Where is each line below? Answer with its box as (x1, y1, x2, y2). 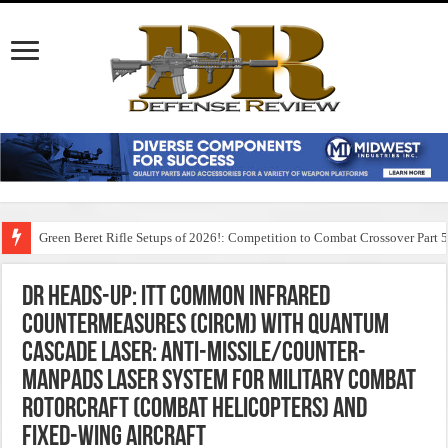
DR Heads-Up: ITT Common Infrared (22, 284, 331, 313)
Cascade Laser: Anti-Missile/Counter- (22, 340, 367, 369)
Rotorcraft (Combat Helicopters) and (22, 396, 368, 425)
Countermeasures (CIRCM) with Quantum (22, 312, 390, 341)
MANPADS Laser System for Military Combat (22, 368, 417, 397)
